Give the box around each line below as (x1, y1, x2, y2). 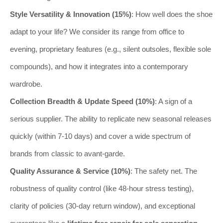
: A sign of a (155, 97, 192, 106)
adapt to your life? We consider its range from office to (10, 27, 184, 36)
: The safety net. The (130, 166, 197, 175)
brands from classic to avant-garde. (10, 149, 125, 158)
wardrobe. (10, 79, 42, 88)
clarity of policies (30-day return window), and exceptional (10, 201, 195, 210)
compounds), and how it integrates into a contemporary (10, 62, 188, 71)
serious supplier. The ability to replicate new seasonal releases (10, 114, 212, 123)
